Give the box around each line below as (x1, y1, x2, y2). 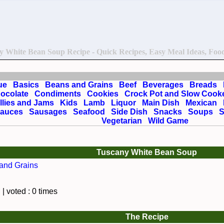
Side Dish (111, 107, 147, 116)
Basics (12, 80, 39, 89)
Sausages (29, 107, 67, 116)
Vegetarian (101, 116, 142, 125)
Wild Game (147, 116, 188, 125)
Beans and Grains (44, 80, 113, 89)
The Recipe (125, 212, 168, 221)
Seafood (73, 107, 105, 116)
